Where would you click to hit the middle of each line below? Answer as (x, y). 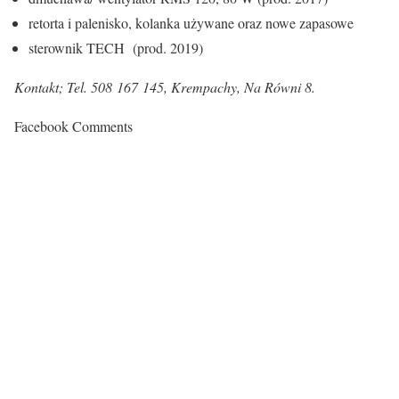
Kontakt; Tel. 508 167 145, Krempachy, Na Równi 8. (165, 87)
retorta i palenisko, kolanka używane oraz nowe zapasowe (191, 23)
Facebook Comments (73, 126)
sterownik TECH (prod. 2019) (116, 48)
